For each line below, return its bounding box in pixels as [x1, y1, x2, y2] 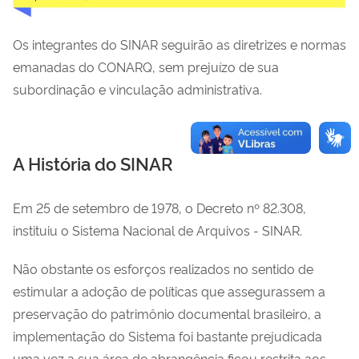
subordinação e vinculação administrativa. [13, 79, 262, 98]
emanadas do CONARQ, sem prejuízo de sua [13, 57, 279, 75]
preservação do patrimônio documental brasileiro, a [13, 304, 321, 322]
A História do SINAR [13, 150, 173, 175]
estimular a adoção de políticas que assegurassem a [13, 281, 325, 300]
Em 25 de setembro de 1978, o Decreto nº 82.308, [13, 198, 306, 216]
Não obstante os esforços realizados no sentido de [13, 259, 313, 277]
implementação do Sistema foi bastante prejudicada [13, 326, 322, 345]
